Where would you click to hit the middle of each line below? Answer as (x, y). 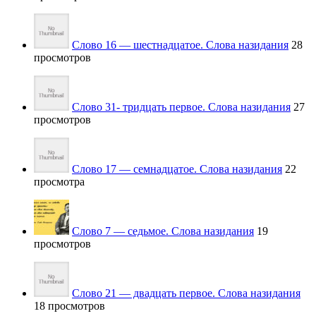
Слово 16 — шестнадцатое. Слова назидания (180, 45)
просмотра (59, 182)
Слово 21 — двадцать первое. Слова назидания (186, 293)
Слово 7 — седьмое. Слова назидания (163, 231)
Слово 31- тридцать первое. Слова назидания (181, 107)
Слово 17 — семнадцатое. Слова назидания (177, 169)
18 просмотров (69, 306)
